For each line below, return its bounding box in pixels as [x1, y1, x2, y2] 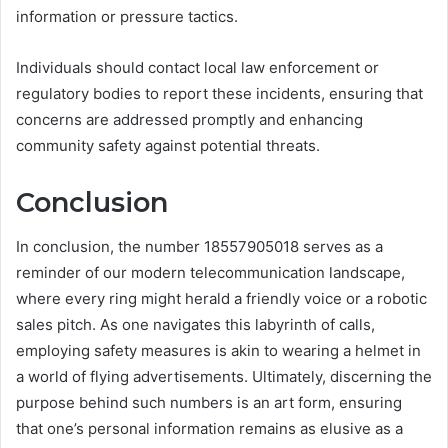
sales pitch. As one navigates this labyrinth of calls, [16, 315, 375, 335]
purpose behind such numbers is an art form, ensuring [16, 393, 402, 413]
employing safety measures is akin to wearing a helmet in [16, 341, 421, 361]
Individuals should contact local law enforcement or [16, 57, 379, 77]
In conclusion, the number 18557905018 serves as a [16, 237, 383, 257]
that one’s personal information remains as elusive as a [16, 419, 403, 439]
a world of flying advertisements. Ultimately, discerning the [16, 367, 432, 387]
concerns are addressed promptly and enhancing [16, 109, 363, 129]
